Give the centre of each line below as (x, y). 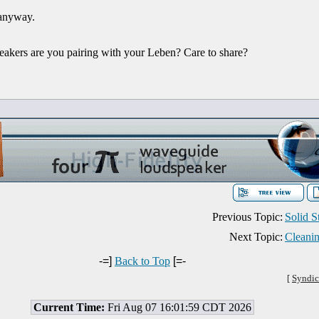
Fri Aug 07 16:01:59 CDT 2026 (178, 307)
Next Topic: (256, 237)
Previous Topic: (247, 217)
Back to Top (142, 261)
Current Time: (69, 307)
